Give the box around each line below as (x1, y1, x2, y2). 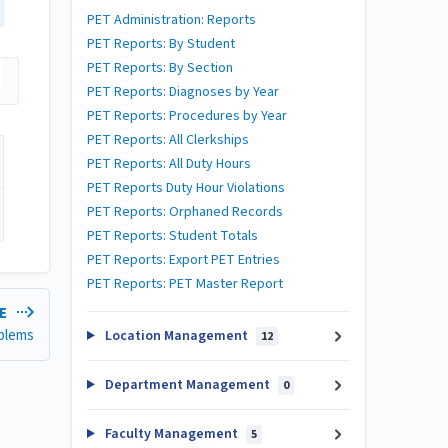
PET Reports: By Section (87, 58, 233, 78)
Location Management (101, 326, 251, 346)
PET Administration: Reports (87, 10, 256, 30)
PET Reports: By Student (87, 34, 235, 54)
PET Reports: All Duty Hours (87, 154, 251, 174)
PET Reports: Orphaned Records (87, 202, 283, 222)
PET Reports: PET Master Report (87, 274, 283, 294)
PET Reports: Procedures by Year (87, 106, 287, 126)
